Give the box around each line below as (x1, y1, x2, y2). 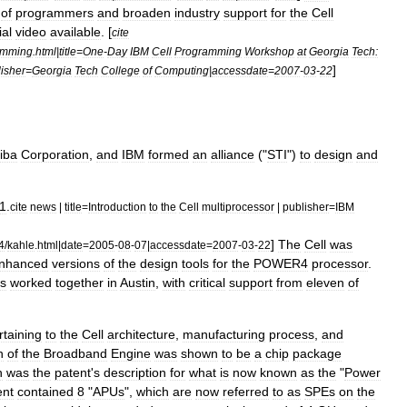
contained (17, 384, 74, 399)
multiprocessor (202, 201, 274, 213)
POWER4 (253, 256, 308, 271)
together (55, 275, 104, 290)
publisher (283, 201, 329, 213)
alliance (211, 147, 254, 162)
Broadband (44, 346, 107, 361)
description (104, 365, 166, 380)
